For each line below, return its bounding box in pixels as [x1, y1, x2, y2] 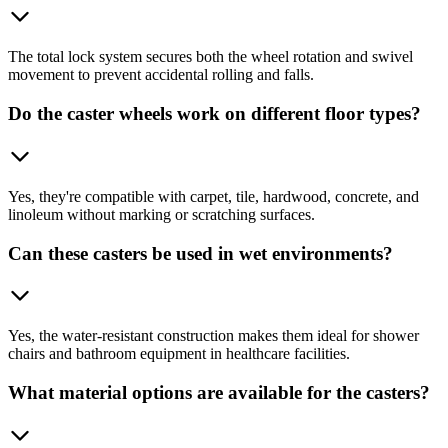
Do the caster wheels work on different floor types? [8, 103, 421, 125]
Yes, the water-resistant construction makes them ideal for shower [8, 327, 419, 345]
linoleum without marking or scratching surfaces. [8, 205, 315, 223]
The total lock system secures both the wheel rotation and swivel [8, 48, 413, 66]
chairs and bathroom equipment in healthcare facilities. [8, 345, 350, 363]
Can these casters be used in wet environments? [8, 242, 393, 264]
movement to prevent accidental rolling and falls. [8, 66, 314, 84]
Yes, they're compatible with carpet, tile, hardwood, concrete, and [8, 187, 419, 205]
